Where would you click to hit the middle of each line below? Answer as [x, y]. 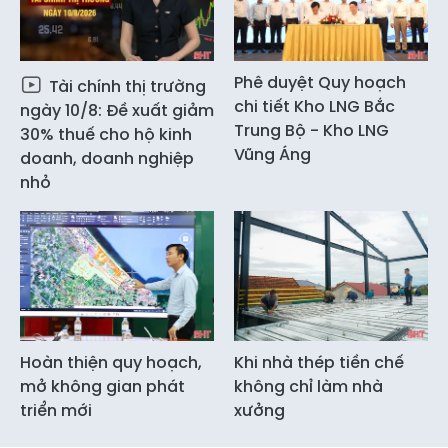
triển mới [56, 410]
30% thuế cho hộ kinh [106, 135]
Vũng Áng [272, 155]
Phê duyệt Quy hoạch [320, 83]
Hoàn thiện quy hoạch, [111, 362]
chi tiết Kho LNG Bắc [314, 107]
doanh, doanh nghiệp [107, 159]
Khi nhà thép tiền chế [319, 362]
